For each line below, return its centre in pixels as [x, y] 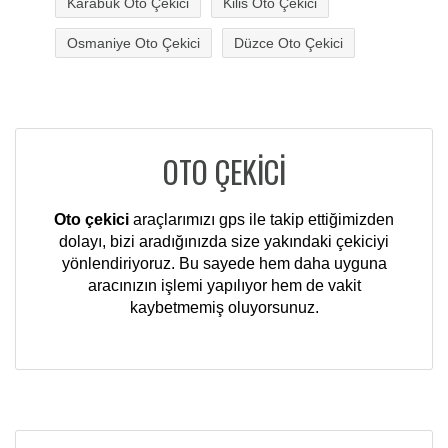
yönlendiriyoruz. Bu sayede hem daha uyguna [224, 264]
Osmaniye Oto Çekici [133, 43]
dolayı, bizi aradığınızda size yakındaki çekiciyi [224, 242]
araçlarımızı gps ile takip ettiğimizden [261, 220]
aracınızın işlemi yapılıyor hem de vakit [224, 286]
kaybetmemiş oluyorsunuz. [224, 308]
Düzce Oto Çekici [288, 43]
